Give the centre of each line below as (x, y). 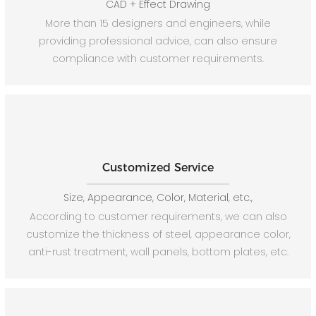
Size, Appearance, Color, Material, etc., (158, 197)
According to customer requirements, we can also (158, 217)
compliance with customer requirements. (158, 59)
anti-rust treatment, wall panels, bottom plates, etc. (158, 252)
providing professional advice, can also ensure (158, 41)
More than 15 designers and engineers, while (158, 24)
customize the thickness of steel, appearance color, (158, 235)
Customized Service (158, 167)
